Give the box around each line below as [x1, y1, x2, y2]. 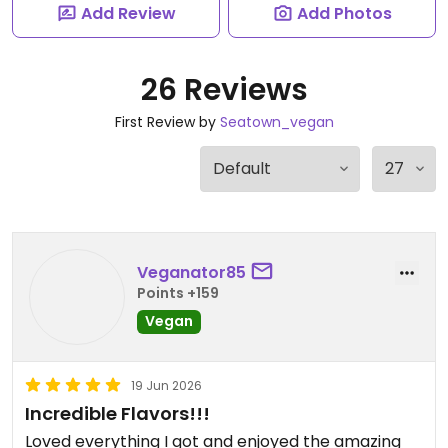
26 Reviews [140, 69, 308, 111]
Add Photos [296, 2, 392, 25]
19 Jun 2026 [131, 377, 202, 394]
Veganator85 [137, 260, 246, 284]
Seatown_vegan [219, 112, 334, 132]
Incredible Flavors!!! [25, 401, 210, 426]
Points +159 [137, 282, 219, 303]
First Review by [114, 112, 220, 132]
